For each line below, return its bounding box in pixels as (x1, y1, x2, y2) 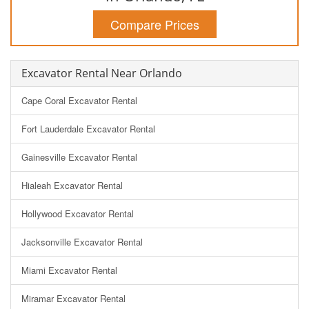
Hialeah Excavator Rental (21, 178, 123, 192)
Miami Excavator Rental (21, 263, 117, 277)
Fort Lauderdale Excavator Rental (21, 121, 155, 135)
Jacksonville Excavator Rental (21, 235, 143, 248)
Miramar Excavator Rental (21, 291, 126, 305)
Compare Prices (110, 14, 199, 33)
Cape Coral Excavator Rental (21, 93, 137, 107)
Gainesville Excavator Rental (21, 150, 137, 163)
